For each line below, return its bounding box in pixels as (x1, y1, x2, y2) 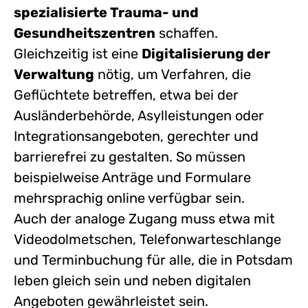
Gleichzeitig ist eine (14, 45, 142, 62)
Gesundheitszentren (14, 25, 155, 41)
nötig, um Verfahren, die (94, 66, 251, 82)
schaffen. (155, 25, 221, 41)
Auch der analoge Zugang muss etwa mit (14, 210, 275, 227)
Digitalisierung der (142, 45, 270, 62)
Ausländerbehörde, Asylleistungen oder (14, 107, 264, 124)
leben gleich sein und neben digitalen (14, 272, 251, 289)
